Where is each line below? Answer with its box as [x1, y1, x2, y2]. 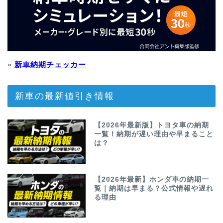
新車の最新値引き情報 [15, 90, 114, 102]
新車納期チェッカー [14, 60, 86, 69]
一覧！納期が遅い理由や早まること [94, 130, 214, 138]
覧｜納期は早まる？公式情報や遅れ [94, 184, 214, 192]
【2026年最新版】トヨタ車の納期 [94, 121, 210, 129]
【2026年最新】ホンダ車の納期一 [94, 175, 210, 183]
